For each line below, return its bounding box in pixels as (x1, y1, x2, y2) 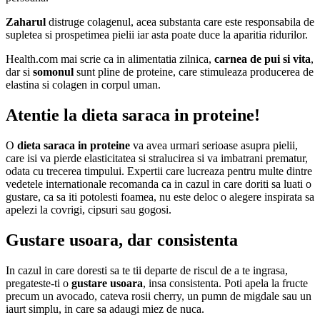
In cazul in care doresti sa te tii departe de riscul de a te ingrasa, (6, 264, 288, 276)
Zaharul (6, 15, 46, 28)
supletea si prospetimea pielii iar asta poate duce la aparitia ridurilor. (6, 28, 308, 41)
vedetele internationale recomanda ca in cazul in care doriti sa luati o (6, 177, 311, 190)
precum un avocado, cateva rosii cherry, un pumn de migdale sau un (6, 289, 311, 302)
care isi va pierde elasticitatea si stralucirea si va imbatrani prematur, (6, 151, 308, 164)
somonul (33, 65, 74, 78)
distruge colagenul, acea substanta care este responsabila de (46, 15, 314, 28)
